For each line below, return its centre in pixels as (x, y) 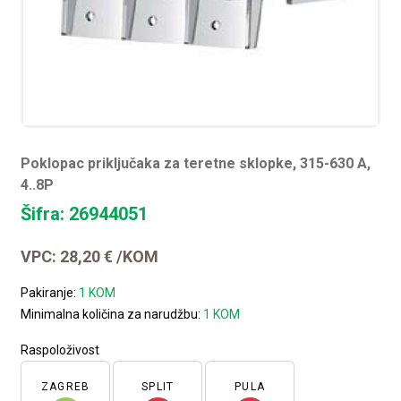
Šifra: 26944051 (85, 214)
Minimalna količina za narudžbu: (112, 315)
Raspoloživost (60, 350)
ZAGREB (66, 387)
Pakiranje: (50, 293)
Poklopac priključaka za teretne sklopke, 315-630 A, (196, 164)
